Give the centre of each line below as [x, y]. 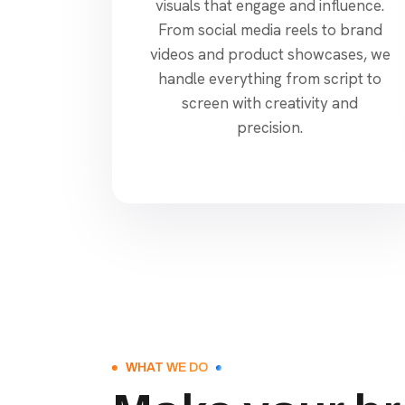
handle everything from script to [270, 78]
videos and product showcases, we [270, 54]
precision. [270, 127]
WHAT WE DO [167, 367]
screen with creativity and [270, 103]
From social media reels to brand [270, 29]
